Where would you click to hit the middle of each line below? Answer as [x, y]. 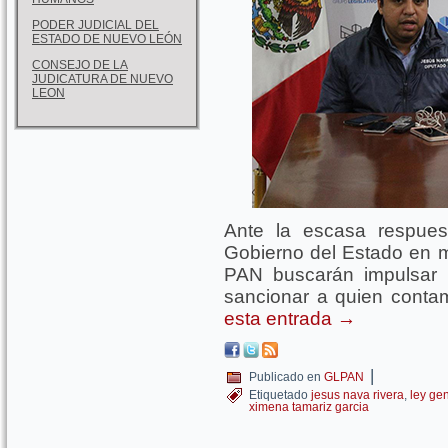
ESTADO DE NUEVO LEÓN [107, 38]
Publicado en [285, 377]
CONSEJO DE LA [80, 64]
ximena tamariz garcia [309, 407]
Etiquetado [278, 395]
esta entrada [280, 318]
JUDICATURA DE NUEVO [102, 78]
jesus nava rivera [357, 395]
